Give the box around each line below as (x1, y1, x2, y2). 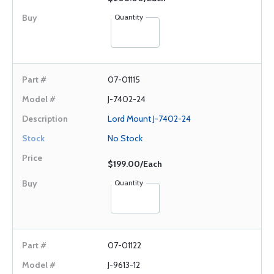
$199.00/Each (108, 158, 162, 169)
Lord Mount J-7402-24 (108, 113, 191, 124)
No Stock (108, 133, 143, 144)
